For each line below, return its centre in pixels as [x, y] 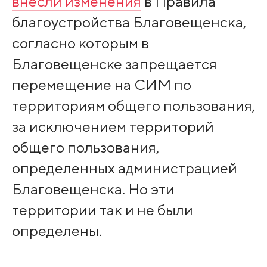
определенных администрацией [124, 168]
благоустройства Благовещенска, [129, 22]
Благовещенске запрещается [114, 64]
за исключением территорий [113, 127]
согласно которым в [80, 43]
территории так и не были [102, 210]
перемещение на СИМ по [101, 85]
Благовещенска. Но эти [93, 189]
